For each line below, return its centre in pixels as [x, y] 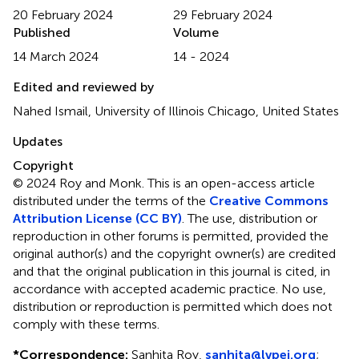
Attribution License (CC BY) [97, 218]
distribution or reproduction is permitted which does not [173, 306]
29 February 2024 [223, 14]
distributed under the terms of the [111, 200]
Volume [196, 32]
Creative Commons [269, 200]
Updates [38, 141]
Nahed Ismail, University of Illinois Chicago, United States [176, 111]
